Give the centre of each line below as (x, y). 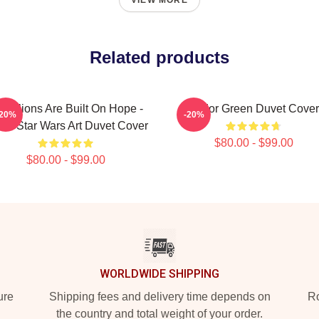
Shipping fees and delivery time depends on (159, 297)
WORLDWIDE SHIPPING (159, 274)
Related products (159, 57)
